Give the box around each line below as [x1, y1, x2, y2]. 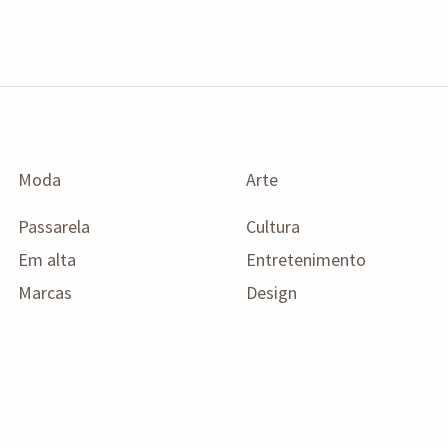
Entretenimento [246, 247, 366, 271]
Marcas [18, 280, 72, 304]
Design [246, 280, 297, 304]
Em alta [18, 247, 76, 271]
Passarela [18, 214, 90, 238]
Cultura [246, 214, 300, 238]
